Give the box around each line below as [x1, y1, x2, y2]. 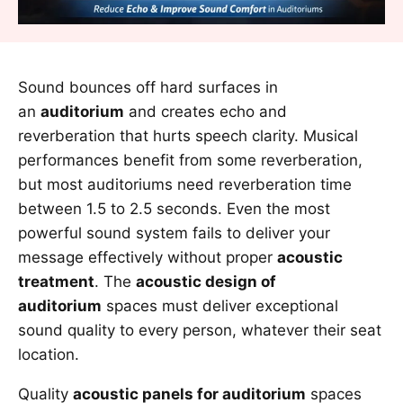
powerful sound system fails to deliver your [18, 223, 330, 242]
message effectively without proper [18, 247, 277, 266]
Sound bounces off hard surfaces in [18, 77, 278, 96]
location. [18, 345, 79, 363]
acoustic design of [136, 272, 276, 291]
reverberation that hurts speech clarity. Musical [18, 126, 358, 145]
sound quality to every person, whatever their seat [18, 320, 381, 339]
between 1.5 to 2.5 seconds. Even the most [18, 199, 330, 218]
